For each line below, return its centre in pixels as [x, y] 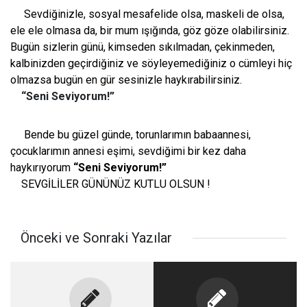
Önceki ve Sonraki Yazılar [96, 238]
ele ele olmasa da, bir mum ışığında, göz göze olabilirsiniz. [150, 31]
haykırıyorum [42, 168]
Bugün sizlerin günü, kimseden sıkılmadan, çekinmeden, [143, 47]
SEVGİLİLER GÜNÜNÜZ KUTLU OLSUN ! [110, 184]
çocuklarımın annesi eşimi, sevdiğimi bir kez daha [128, 151]
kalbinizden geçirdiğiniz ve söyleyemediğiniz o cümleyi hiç [151, 64]
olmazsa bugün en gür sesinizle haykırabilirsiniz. [126, 80]
